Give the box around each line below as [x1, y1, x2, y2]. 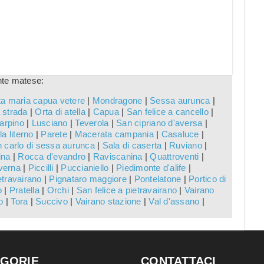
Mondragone [92, 95, 143, 106]
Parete [41, 129, 67, 140]
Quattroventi [150, 151, 199, 162]
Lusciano [31, 118, 68, 128]
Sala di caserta [102, 140, 162, 151]
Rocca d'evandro [18, 151, 85, 162]
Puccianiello [61, 163, 109, 173]
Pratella [9, 185, 39, 196]
